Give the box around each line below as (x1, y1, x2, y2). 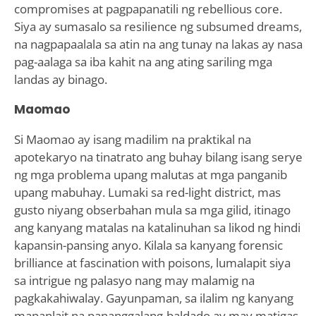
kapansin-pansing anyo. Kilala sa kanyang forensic (13, 236, 283, 253)
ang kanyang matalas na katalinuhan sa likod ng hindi (13, 219, 300, 236)
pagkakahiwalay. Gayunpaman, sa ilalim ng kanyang (13, 289, 293, 306)
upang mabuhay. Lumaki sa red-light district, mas (13, 183, 281, 200)
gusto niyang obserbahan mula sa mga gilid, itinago (13, 201, 291, 218)
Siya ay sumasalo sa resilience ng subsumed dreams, (13, 18, 302, 35)
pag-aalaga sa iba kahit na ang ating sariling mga (13, 53, 272, 70)
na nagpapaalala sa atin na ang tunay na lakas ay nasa (13, 35, 303, 52)
